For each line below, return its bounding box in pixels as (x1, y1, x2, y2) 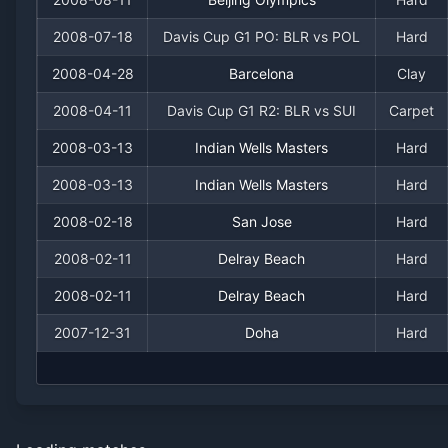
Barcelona (229, 65, 294, 82)
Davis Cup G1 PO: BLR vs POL (163, 28, 360, 45)
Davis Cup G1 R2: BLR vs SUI (167, 102, 356, 119)
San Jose (231, 213, 292, 230)
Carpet (389, 102, 434, 119)
